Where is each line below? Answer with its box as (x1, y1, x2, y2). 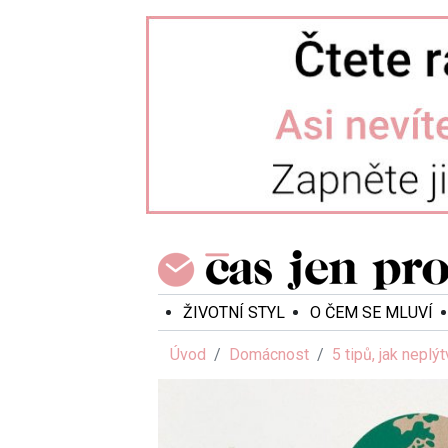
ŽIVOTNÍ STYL (183, 302, 285, 322)
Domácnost (229, 345, 309, 365)
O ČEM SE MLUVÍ (310, 302, 433, 322)
